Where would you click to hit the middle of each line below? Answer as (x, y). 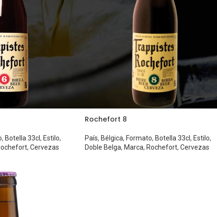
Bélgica (112, 138)
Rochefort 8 (106, 119)
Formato (139, 138)
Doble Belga (103, 147)
